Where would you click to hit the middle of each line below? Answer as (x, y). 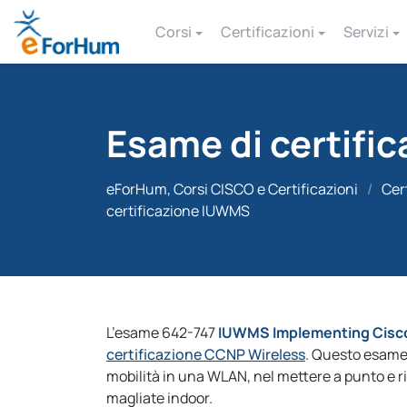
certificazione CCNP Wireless (206, 354)
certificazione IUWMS (178, 211)
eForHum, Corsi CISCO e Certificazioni (232, 189)
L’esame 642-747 (162, 333)
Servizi (366, 32)
